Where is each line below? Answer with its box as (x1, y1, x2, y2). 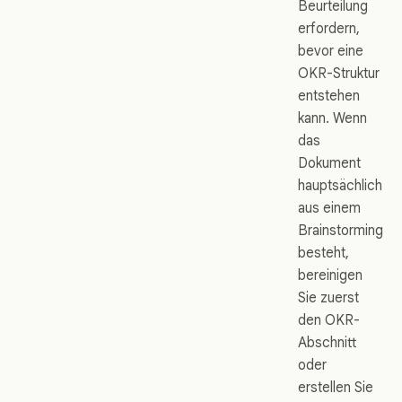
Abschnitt (298, 334, 356, 352)
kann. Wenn (298, 109, 367, 127)
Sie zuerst (298, 289, 359, 307)
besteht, (298, 244, 349, 262)
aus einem (298, 199, 361, 217)
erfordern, (298, 20, 360, 38)
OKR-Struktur (298, 65, 380, 83)
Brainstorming (298, 222, 383, 240)
